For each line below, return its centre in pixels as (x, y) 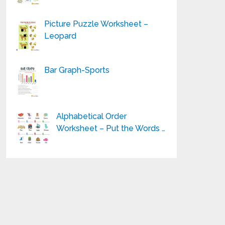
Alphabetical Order (92, 116)
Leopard (61, 36)
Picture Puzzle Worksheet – (96, 24)
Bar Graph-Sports (77, 70)
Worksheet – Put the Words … (111, 128)
